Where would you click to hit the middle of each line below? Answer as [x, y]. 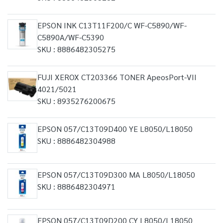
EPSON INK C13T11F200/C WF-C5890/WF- [112, 25]
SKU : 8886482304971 [76, 186]
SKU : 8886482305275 [76, 49]
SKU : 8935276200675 [76, 101]
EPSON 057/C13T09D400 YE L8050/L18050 [115, 129]
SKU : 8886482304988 [76, 141]
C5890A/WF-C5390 [71, 37]
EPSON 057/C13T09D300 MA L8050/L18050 [116, 174]
